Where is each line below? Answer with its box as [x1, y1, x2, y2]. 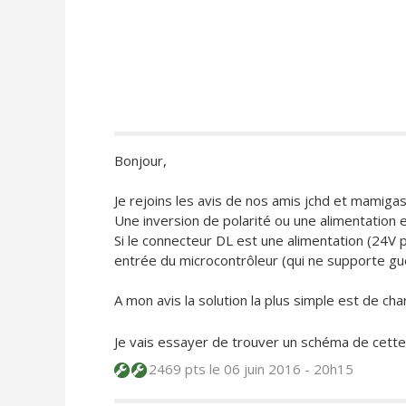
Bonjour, [113, 151, 167, 170]
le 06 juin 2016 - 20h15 [208, 360, 353, 379]
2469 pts [144, 360, 209, 379]
